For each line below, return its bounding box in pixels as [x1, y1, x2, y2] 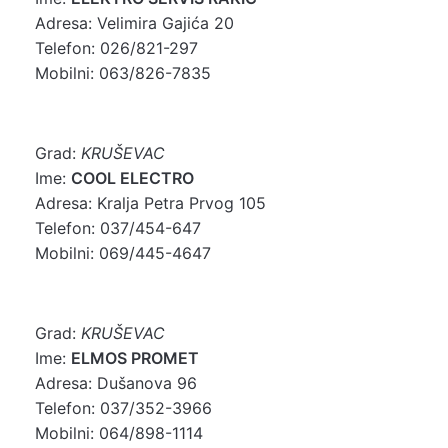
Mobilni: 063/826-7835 [35, 62, 211, 83]
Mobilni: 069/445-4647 [35, 242, 211, 263]
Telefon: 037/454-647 [35, 217, 201, 238]
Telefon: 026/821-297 [35, 37, 198, 58]
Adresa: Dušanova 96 [35, 372, 197, 393]
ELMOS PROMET [71, 347, 199, 368]
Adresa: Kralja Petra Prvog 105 [35, 192, 266, 213]
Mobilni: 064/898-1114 [35, 422, 203, 443]
